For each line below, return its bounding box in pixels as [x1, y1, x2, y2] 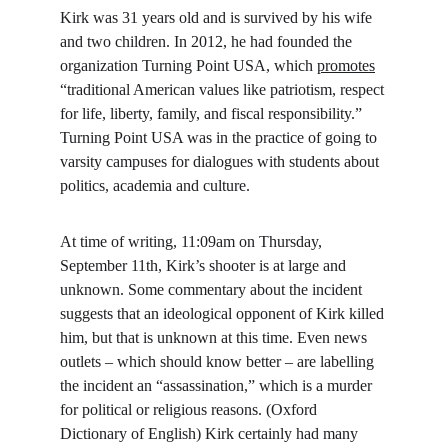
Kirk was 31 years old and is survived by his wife [60, 9, 376, 26]
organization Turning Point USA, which [60, 57, 317, 74]
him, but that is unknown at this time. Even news [60, 329, 371, 346]
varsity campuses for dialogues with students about [60, 153, 383, 170]
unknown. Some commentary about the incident [60, 281, 366, 298]
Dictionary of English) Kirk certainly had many [60, 425, 362, 442]
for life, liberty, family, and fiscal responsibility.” [60, 105, 366, 122]
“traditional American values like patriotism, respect [60, 81, 388, 98]
